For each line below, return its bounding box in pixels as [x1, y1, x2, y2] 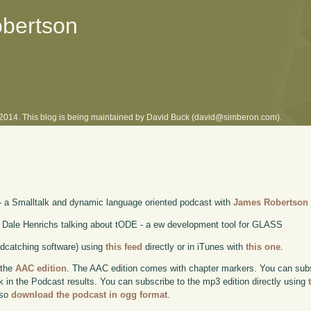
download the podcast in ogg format [11, 289, 168, 301]
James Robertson [233, 196, 309, 208]
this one [246, 241, 281, 252]
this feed [106, 241, 143, 252]
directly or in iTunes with [142, 241, 246, 252]
